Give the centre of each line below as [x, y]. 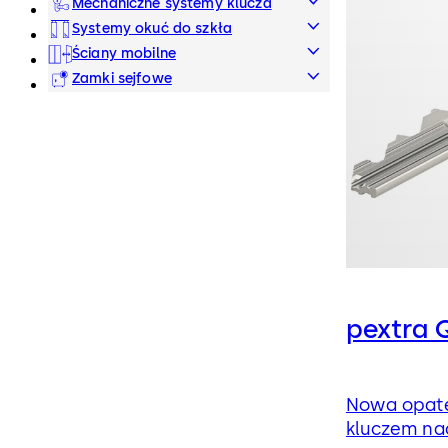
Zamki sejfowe [122, 79]
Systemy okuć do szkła [152, 29]
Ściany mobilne [124, 54]
